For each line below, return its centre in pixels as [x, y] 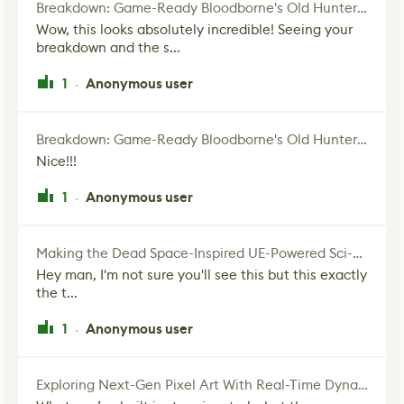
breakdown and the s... [108, 48]
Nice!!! [56, 161]
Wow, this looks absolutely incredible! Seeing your [194, 30]
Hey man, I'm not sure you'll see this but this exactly [202, 275]
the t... [57, 293]
